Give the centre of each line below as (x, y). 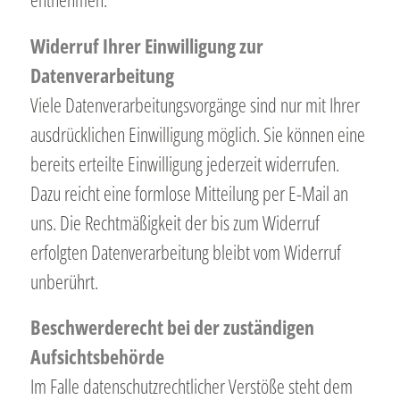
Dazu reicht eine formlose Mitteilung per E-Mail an (189, 192)
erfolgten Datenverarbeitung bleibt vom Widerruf (185, 251)
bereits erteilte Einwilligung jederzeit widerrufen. (184, 163)
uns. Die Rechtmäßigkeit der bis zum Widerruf (175, 222)
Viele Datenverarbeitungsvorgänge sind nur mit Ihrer (195, 104)
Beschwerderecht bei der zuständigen (172, 327)
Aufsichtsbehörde (97, 357)
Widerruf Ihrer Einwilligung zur (146, 45)
